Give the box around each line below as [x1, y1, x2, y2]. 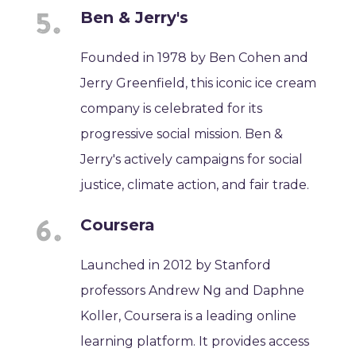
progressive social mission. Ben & [80, 126, 284, 141]
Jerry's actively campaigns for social [80, 151, 304, 167]
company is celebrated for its [80, 100, 263, 116]
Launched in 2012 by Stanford [80, 257, 272, 273]
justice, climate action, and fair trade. [80, 176, 310, 192]
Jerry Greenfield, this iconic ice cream [80, 75, 317, 91]
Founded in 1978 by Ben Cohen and [80, 49, 309, 65]
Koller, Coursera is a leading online [80, 308, 297, 323]
